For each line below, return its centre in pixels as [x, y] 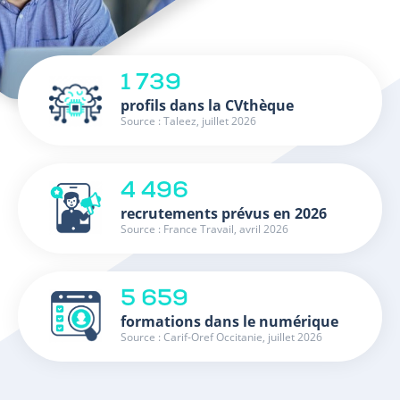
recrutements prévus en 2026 [224, 213]
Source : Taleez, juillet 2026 [188, 121]
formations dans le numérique [229, 321]
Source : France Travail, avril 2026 [204, 229]
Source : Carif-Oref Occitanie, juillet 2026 [221, 337]
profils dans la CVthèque [207, 105]
